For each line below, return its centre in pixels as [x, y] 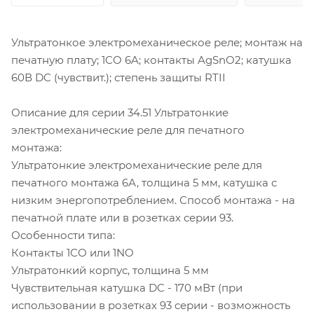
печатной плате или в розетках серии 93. [122, 217]
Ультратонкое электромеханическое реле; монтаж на [157, 42]
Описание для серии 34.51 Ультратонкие [120, 112]
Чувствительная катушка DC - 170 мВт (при [127, 287]
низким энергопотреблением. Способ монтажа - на [153, 200]
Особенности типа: [63, 235]
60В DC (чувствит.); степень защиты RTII [118, 77]
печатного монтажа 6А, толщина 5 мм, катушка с [144, 182]
